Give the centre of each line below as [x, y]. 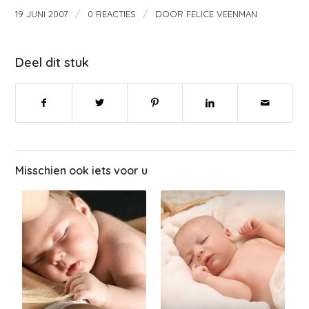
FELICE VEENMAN [222, 13]
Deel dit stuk [52, 62]
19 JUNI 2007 [42, 13]
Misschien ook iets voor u [82, 170]
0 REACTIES [112, 13]
